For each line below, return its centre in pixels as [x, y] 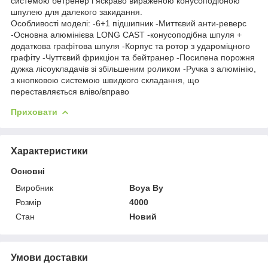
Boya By [147, 188]
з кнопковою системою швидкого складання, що [105, 80]
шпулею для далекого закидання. [77, 12]
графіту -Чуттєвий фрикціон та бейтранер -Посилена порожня [133, 57]
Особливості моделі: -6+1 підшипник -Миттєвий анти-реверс [129, 23]
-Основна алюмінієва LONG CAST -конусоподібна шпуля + [126, 34]
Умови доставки [49, 257]
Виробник [34, 188]
